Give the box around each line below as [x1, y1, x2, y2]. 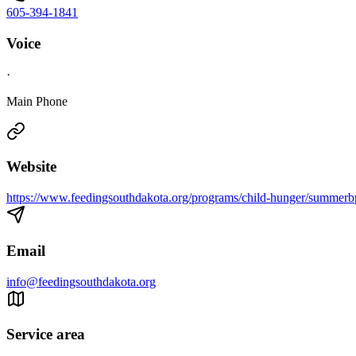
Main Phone [6, 94, 68, 108]
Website [6, 158, 56, 176]
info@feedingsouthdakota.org [6, 274, 156, 288]
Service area [6, 326, 85, 343]
